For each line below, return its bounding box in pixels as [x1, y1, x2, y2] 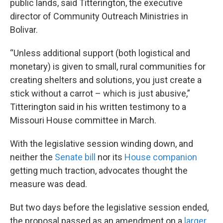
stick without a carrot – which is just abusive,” [10, 88, 190, 99]
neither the [10, 152, 55, 163]
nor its [96, 152, 124, 163]
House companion [124, 152, 197, 163]
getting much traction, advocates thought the [10, 165, 188, 176]
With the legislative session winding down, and [10, 138, 193, 149]
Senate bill [55, 152, 96, 163]
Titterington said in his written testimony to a [10, 102, 186, 112]
